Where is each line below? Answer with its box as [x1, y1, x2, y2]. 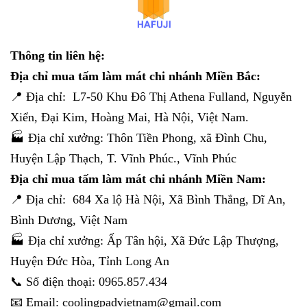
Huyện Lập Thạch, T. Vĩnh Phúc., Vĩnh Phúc [10, 151, 236, 165]
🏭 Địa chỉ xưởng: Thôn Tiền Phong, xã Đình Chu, [10, 130, 267, 145]
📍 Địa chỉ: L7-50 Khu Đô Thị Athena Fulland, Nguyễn [10, 89, 292, 103]
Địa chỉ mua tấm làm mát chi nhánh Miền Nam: [10, 171, 269, 186]
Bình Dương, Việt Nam [10, 212, 127, 227]
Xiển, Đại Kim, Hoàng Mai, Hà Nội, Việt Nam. [10, 110, 249, 124]
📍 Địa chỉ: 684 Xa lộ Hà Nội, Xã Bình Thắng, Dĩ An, [10, 192, 286, 206]
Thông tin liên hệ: [10, 48, 105, 62]
